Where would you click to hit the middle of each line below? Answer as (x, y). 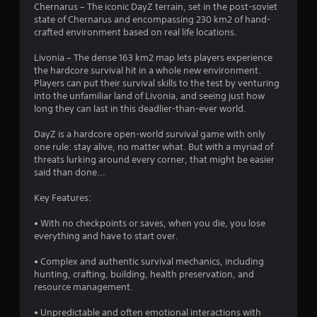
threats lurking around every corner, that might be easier (154, 159)
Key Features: (63, 197)
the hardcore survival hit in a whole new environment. (148, 70)
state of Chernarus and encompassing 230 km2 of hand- (152, 19)
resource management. (83, 287)
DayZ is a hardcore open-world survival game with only (150, 134)
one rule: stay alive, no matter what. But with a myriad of (154, 146)
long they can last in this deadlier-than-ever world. (140, 108)
